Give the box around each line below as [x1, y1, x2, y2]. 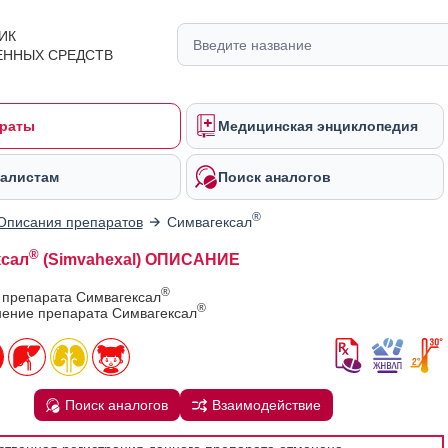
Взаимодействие [212, 397, 322, 413]
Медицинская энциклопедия [218, 118, 418, 134]
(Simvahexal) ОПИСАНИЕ [38, 251, 240, 268]
